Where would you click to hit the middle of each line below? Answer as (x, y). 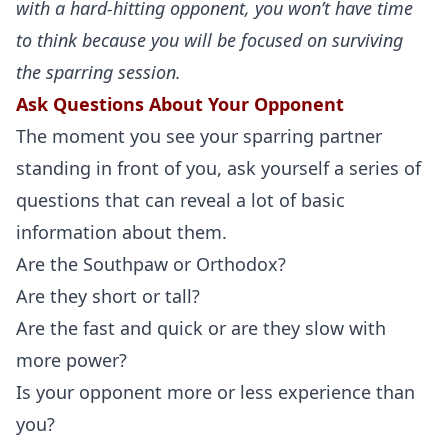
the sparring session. (98, 72)
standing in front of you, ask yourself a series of (218, 168)
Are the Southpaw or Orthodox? (151, 264)
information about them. (121, 232)
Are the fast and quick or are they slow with (201, 328)
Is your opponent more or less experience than (215, 392)
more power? (71, 360)
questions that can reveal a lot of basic (180, 200)
